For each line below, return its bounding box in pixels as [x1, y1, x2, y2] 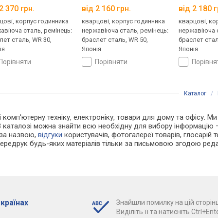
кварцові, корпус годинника [82, 18, 165, 25]
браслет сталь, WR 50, [82, 36, 148, 44]
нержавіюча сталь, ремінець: [82, 27, 169, 35]
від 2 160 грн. [82, 4, 131, 14]
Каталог [184, 90, 206, 97]
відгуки [38, 130, 63, 140]
